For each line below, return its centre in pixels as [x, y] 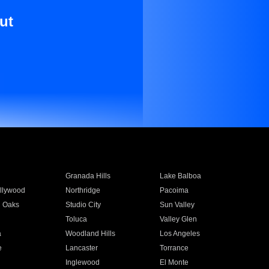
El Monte [174, 262]
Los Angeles [180, 234]
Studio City [83, 205]
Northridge [83, 190]
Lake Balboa [181, 176]
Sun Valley [177, 205]
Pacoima [174, 190]
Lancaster [81, 248]
